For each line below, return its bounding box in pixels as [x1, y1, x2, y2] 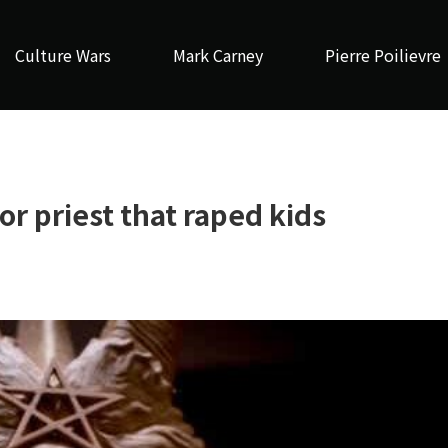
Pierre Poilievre [324, 43, 441, 67]
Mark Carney [172, 43, 263, 67]
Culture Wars [14, 43, 111, 67]
